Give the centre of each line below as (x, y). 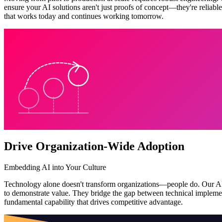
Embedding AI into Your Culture (55, 167)
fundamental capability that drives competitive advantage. (93, 202)
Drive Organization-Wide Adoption (94, 146)
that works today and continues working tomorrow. (84, 16)
